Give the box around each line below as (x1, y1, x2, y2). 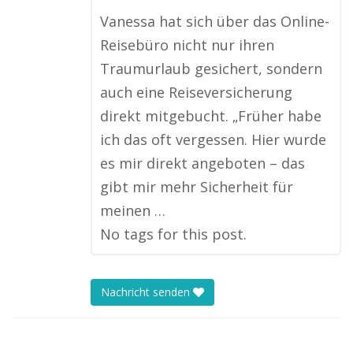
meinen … (100, 201, 165, 220)
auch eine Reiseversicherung (100, 83, 292, 102)
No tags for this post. (100, 225, 247, 243)
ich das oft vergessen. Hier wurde (100, 130, 326, 149)
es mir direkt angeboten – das (100, 154, 305, 173)
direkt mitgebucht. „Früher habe (100, 106, 321, 125)
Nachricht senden (101, 284, 193, 300)
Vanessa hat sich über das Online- (100, 12, 329, 31)
